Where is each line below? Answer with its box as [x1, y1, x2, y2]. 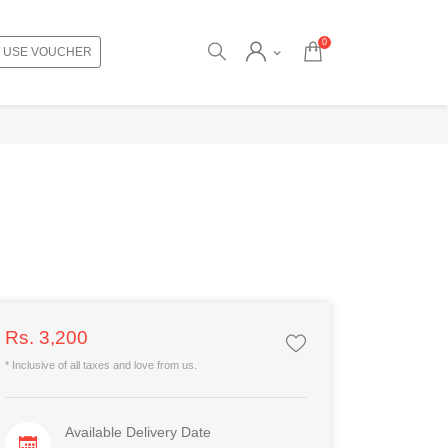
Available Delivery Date [64, 424, 211, 440]
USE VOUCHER [2, 44, 92, 59]
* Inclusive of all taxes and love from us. [5, 359, 197, 371]
